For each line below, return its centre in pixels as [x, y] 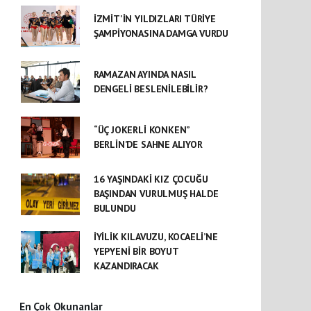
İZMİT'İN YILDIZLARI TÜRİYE [154, 19]
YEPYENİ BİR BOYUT [136, 251]
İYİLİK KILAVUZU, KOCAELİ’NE [155, 237]
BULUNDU [115, 208]
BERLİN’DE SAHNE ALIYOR [148, 144]
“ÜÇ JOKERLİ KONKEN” [142, 130]
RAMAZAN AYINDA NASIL [144, 74]
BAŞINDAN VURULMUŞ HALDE [156, 194]
